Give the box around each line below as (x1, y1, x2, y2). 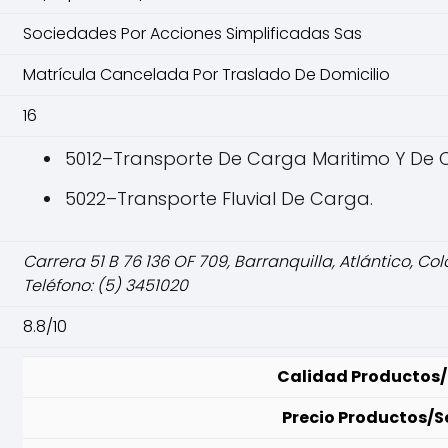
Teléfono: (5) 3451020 (23, 274, 188, 297)
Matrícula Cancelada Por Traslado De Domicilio (23, 63, 390, 86)
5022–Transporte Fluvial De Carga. (65, 186, 373, 211)
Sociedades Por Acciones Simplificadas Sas (23, 22, 362, 45)
